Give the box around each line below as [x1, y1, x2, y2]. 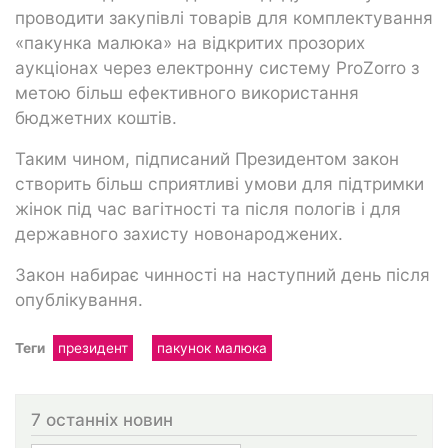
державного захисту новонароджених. [15, 222, 343, 244]
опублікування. [15, 288, 143, 310]
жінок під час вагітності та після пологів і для [15, 197, 401, 219]
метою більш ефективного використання [15, 81, 359, 103]
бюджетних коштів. [15, 106, 177, 128]
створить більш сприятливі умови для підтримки [15, 172, 424, 194]
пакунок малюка [156, 339, 267, 356]
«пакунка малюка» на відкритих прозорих [15, 31, 365, 53]
